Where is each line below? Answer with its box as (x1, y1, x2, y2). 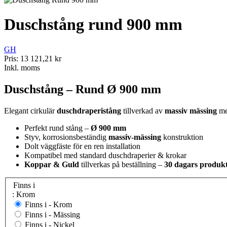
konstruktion (161, 132, 203, 141)
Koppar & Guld (24, 160, 79, 169)
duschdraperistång (57, 106, 121, 115)
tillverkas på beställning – (79, 160, 164, 169)
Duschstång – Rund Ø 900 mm (4, 82, 161, 96)
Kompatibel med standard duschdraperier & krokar (24, 150, 186, 160)
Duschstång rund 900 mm (4, 15, 182, 34)
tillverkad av (121, 106, 165, 115)
